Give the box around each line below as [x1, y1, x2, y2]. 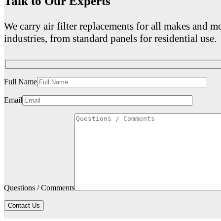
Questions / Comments [4, 184, 74, 192]
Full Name [4, 77, 37, 86]
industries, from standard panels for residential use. [4, 32, 217, 44]
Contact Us [8, 202, 40, 210]
